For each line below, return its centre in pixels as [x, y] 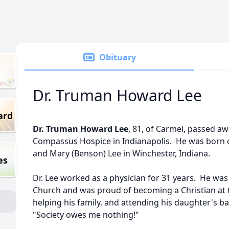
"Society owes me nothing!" [86, 215]
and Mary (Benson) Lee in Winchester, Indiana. [121, 153]
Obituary [118, 57]
